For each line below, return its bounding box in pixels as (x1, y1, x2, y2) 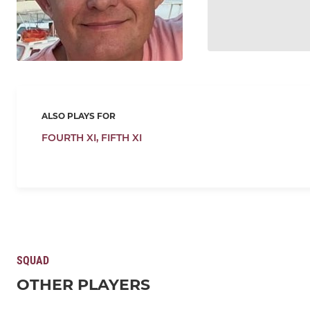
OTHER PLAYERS (17, 275, 150, 295)
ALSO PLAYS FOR (42, 111, 116, 122)
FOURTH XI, (42, 131, 101, 145)
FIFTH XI (101, 131, 142, 145)
